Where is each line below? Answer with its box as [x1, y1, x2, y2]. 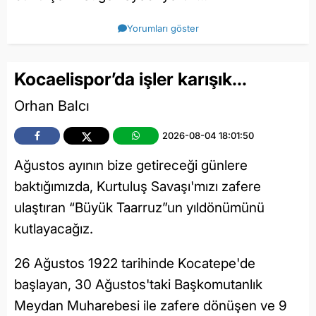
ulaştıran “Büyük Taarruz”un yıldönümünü [14, 200, 265, 217]
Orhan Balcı [14, 97, 90, 115]
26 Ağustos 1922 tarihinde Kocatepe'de [14, 255, 255, 272]
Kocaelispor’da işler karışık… [14, 68, 247, 90]
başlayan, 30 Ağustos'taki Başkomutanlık [14, 276, 262, 293]
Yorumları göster [126, 22, 199, 34]
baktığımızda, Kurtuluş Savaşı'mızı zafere [14, 178, 261, 195]
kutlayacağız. [14, 221, 93, 238]
